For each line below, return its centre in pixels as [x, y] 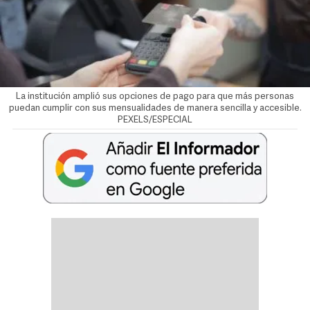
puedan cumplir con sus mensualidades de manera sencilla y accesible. [155, 109]
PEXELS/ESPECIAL [155, 120]
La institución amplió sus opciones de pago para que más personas [155, 97]
